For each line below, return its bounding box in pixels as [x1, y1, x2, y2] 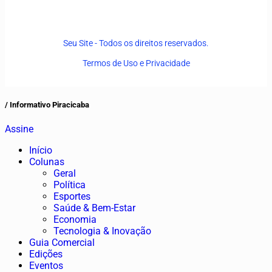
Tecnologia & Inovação [53, 225, 151, 237]
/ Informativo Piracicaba [5, 100, 89, 110]
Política [53, 178, 86, 191]
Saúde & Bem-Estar [53, 202, 135, 214]
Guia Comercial [29, 236, 95, 248]
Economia [53, 213, 97, 225]
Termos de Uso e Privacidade [82, 58, 190, 69]
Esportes [53, 190, 90, 202]
